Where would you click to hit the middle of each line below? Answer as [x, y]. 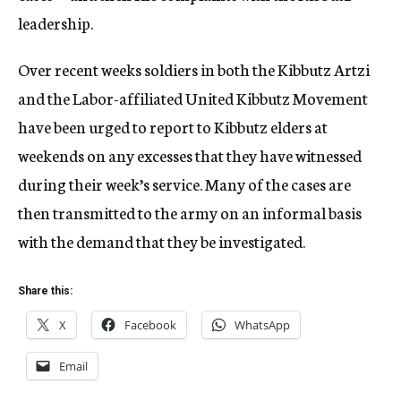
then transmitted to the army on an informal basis [190, 212]
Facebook [150, 325]
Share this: [45, 291]
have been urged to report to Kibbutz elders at [173, 126]
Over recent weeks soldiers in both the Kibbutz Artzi [194, 69]
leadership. [55, 22]
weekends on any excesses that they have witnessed [190, 155]
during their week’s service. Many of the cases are [184, 183]
